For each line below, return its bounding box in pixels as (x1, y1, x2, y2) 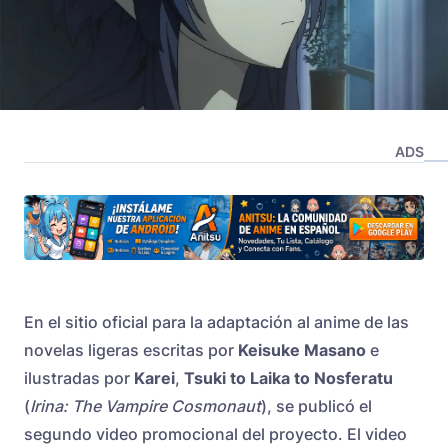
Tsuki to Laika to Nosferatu (184, 368, 393, 389)
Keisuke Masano (238, 340, 366, 361)
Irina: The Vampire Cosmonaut (30, 396, 261, 417)
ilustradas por (24, 368, 134, 389)
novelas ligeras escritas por (24, 340, 238, 361)
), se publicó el (261, 396, 372, 417)
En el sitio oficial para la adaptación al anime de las (24, 312, 409, 333)
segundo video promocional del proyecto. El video (24, 424, 407, 445)
